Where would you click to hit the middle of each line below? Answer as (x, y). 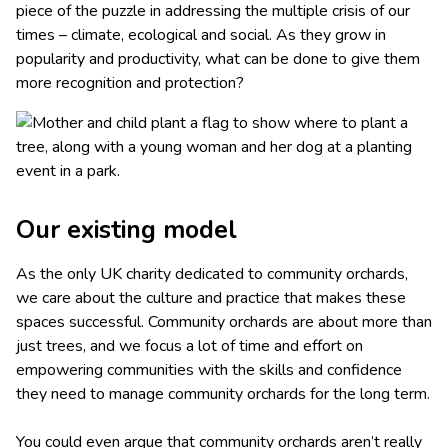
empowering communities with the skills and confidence (209, 370)
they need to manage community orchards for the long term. (223, 394)
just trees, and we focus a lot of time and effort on (189, 346)
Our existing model (126, 230)
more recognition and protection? (132, 83)
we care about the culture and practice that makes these (211, 298)
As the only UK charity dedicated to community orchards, (212, 274)
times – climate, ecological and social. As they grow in (201, 35)
